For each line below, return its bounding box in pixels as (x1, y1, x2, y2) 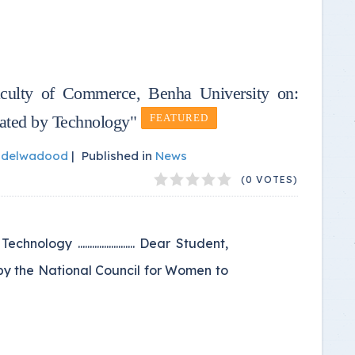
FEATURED (149, 112, 208, 124)
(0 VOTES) (241, 173, 298, 185)
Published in (82, 147, 152, 163)
